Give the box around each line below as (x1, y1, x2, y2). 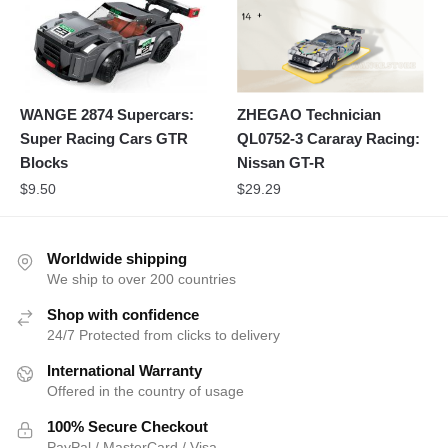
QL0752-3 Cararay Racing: (237, 130, 421, 148)
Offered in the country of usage (47, 383, 244, 400)
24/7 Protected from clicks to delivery (47, 327, 280, 344)
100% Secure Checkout (47, 418, 208, 436)
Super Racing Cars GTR (20, 130, 188, 148)
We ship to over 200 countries (47, 271, 236, 288)
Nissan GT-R (237, 154, 326, 172)
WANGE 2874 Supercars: (20, 106, 194, 124)
